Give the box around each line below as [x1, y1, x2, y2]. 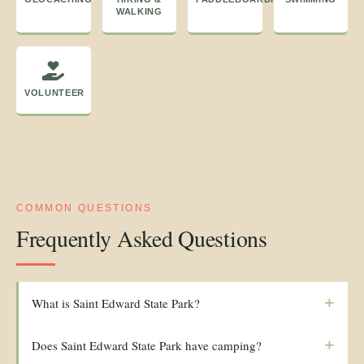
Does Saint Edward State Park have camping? [32, 336, 262, 353]
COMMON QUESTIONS [16, 202, 153, 214]
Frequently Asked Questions [16, 223, 267, 254]
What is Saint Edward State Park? [32, 294, 200, 311]
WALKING [115, 6, 162, 17]
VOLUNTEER [24, 88, 84, 98]
